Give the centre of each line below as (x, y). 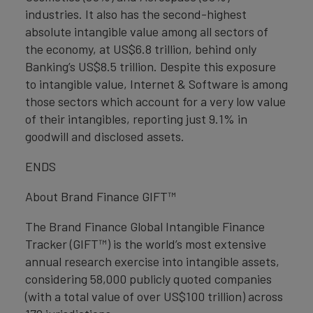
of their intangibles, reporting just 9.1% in (136, 119)
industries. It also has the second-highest (136, 14)
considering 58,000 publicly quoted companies (148, 279)
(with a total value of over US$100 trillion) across (154, 296)
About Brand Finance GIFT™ (101, 196)
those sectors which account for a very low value (155, 101)
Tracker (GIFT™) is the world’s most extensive (146, 244)
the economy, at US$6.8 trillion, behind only (141, 49)
